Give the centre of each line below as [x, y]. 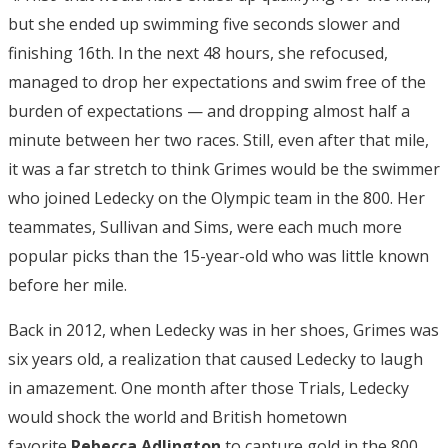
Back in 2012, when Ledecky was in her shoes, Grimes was [223, 330]
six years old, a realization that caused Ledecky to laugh [215, 359]
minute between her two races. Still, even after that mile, [218, 140]
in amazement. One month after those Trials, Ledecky [208, 388]
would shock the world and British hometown [177, 417]
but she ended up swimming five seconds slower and [204, 24]
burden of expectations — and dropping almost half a [209, 111]
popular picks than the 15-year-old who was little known [218, 256]
